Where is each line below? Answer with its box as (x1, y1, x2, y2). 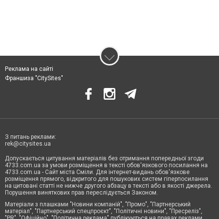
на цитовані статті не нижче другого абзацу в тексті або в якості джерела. (5, 182, 212, 189)
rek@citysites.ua (5, 140, 51, 147)
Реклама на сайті (5, 65, 53, 72)
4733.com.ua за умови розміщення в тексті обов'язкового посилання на (5, 161, 208, 169)
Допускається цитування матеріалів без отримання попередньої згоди (5, 154, 204, 162)
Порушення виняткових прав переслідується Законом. (5, 189, 158, 196)
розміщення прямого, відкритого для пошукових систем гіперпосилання (5, 175, 208, 182)
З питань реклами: (5, 133, 56, 140)
